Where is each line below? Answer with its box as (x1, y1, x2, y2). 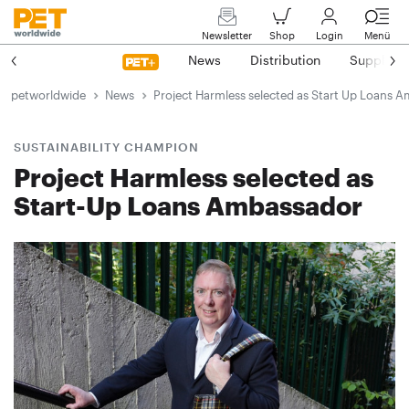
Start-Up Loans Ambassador (14, 190, 362, 220)
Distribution (250, 52, 320, 68)
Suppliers (350, 52, 407, 68)
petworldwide (11, 87, 86, 102)
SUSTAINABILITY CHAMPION (14, 139, 199, 154)
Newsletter (202, 29, 252, 41)
